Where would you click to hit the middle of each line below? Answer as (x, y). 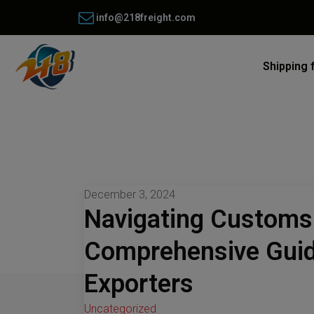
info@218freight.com (145, 18)
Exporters (139, 284)
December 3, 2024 (130, 194)
